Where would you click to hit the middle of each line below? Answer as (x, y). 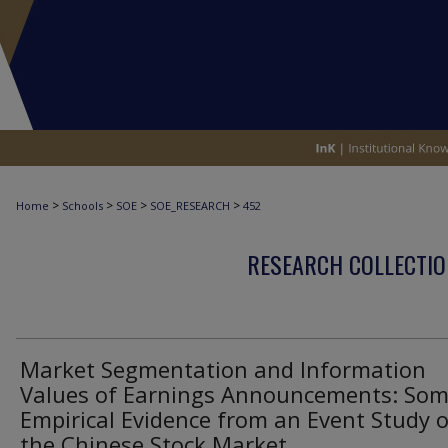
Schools (82, 205)
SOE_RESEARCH (190, 205)
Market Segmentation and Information (223, 369)
